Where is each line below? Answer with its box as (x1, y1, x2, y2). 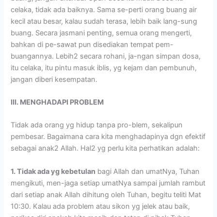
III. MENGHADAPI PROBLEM (11, 98, 104, 107)
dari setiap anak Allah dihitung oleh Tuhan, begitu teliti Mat (11, 190, 201, 199)
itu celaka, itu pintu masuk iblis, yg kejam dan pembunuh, (11, 63, 197, 72)
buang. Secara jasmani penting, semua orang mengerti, (11, 28, 192, 37)
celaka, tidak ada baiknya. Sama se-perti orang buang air (11, 5, 197, 14)
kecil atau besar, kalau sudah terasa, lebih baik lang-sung (11, 16, 198, 26)
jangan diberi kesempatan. (11, 75, 98, 84)
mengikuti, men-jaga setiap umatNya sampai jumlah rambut (11, 178, 206, 187)
